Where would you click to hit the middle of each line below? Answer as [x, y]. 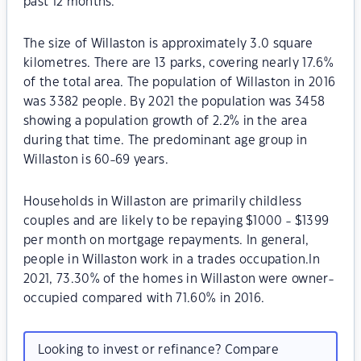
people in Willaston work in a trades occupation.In [172, 260]
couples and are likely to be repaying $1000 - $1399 [176, 221]
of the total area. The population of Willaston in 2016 [180, 83]
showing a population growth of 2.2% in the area [166, 121]
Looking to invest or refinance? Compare [158, 350]
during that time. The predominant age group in [166, 141]
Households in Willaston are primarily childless [163, 202]
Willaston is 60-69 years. [96, 160]
